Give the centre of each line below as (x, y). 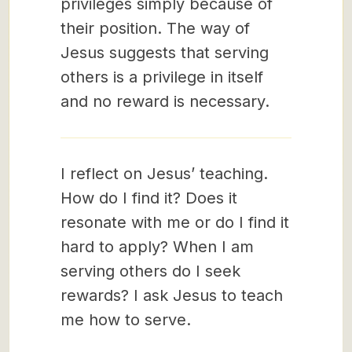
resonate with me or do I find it (175, 222)
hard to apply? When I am (157, 247)
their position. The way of (155, 28)
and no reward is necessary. (165, 101)
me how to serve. (126, 320)
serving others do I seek (150, 271)
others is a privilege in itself (162, 77)
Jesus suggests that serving (165, 53)
